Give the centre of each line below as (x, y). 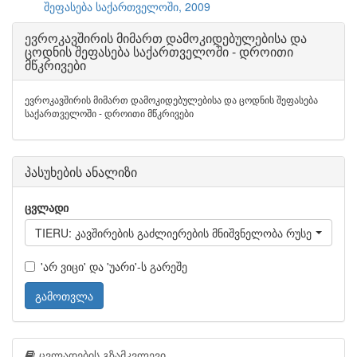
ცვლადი (47, 207)
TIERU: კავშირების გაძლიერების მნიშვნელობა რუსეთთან (188, 233)
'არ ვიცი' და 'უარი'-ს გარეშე (114, 266)
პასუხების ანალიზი (81, 172)
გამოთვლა (64, 296)
